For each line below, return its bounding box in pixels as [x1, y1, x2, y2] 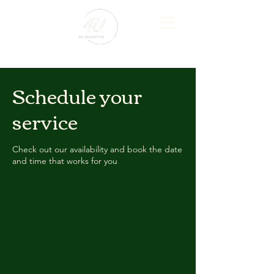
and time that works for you [12, 155, 117, 166]
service [12, 103, 78, 139]
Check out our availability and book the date [12, 144, 182, 155]
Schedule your [12, 77, 143, 113]
